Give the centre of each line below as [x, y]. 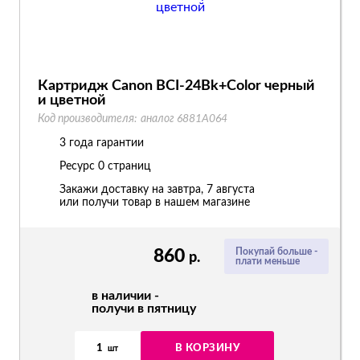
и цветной [72, 100]
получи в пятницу [144, 309]
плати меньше [268, 261]
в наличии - [125, 296]
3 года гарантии [102, 143]
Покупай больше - [276, 252]
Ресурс [79, 166]
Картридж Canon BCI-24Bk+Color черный [176, 86]
